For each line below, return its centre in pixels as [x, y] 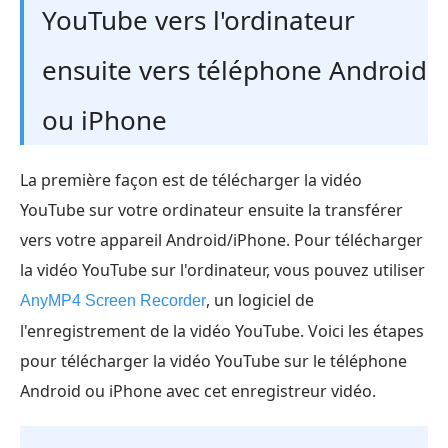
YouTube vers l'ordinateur [198, 20]
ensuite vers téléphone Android [234, 70]
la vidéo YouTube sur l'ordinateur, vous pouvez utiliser [222, 270]
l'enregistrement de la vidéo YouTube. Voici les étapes [222, 331]
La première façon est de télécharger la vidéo [191, 180]
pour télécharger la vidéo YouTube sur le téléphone [213, 361]
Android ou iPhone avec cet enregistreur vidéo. [198, 391]
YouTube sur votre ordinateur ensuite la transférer [211, 210]
